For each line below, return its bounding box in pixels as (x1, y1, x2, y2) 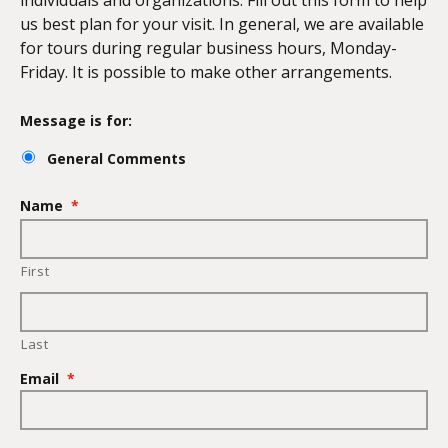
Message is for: (20, 111, 132, 130)
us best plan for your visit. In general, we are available (20, 13, 424, 35)
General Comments (47, 149, 186, 168)
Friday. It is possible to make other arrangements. (20, 61, 392, 83)
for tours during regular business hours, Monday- (20, 37, 397, 59)
